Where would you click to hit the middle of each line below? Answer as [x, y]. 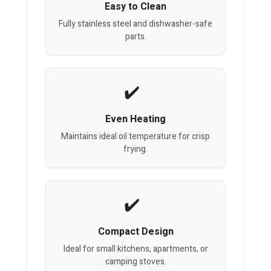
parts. [135, 37]
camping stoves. [135, 262]
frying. [135, 149]
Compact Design [135, 232]
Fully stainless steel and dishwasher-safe [135, 24]
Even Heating [135, 119]
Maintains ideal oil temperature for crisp [135, 137]
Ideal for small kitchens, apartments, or [135, 249]
